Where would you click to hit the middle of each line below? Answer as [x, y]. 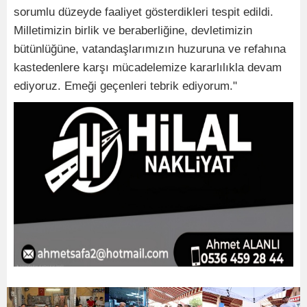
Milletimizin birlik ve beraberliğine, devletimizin [133, 30]
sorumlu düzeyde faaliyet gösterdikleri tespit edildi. [144, 12]
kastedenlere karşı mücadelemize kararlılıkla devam [148, 67]
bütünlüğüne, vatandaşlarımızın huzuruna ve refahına [150, 49]
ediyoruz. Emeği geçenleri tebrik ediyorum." [125, 86]
